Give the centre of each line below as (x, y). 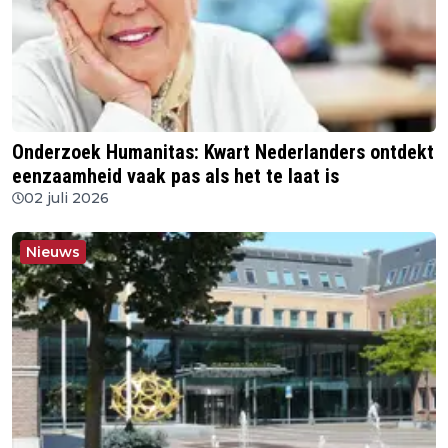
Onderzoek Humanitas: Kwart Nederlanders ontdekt (223, 151)
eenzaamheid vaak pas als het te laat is (175, 175)
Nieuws (53, 251)
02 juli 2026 (66, 197)
